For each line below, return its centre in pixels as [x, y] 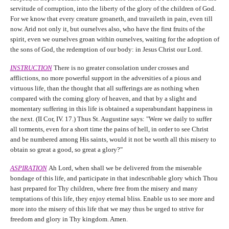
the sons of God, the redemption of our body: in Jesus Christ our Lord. [106, 49]
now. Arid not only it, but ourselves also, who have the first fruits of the [107, 29]
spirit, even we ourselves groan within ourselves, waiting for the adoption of [114, 39]
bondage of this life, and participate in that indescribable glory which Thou [114, 178]
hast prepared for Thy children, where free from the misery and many [104, 188]
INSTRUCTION [31, 67]
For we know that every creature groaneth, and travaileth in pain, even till [111, 18]
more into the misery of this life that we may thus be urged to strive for [107, 209]
